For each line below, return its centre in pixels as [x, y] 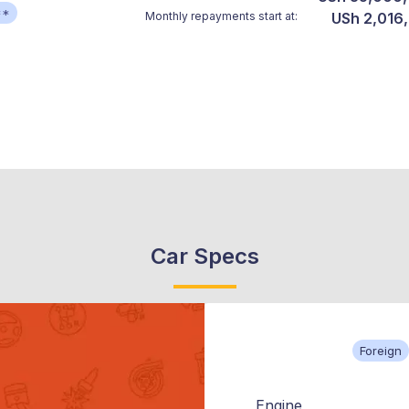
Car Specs [204, 257]
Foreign [381, 351]
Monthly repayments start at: [221, 16]
